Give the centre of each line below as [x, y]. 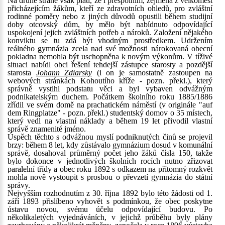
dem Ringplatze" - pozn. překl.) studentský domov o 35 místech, [110, 113]
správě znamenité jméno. [47, 129]
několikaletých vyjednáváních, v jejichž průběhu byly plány [110, 217]
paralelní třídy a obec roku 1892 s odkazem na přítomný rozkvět [110, 169]
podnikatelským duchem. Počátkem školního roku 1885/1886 [110, 97]
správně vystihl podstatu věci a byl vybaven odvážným [110, 89]
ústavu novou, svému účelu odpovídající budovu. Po [110, 209]
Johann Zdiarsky [64, 73]
